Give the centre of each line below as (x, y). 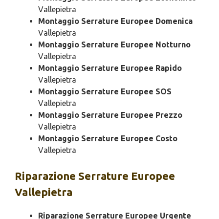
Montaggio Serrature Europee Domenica (115, 21)
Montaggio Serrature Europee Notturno (114, 45)
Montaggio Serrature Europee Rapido (110, 68)
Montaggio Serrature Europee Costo (108, 139)
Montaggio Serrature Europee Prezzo (110, 115)
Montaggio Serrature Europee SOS (105, 92)
